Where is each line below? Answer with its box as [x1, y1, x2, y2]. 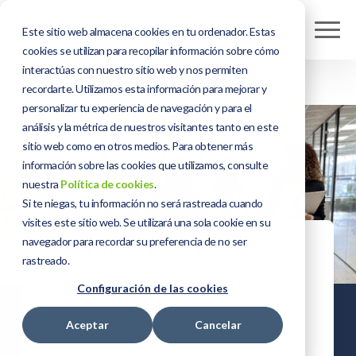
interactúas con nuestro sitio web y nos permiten [22, 63, 247, 76]
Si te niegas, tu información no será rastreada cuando [22, 196, 263, 210]
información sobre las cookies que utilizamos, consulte [22, 158, 268, 172]
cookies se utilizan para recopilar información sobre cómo [22, 44, 280, 57]
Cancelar [194, 318, 242, 332]
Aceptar [66, 318, 109, 332]
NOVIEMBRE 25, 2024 [46, 243, 216, 259]
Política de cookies [60, 177, 154, 191]
